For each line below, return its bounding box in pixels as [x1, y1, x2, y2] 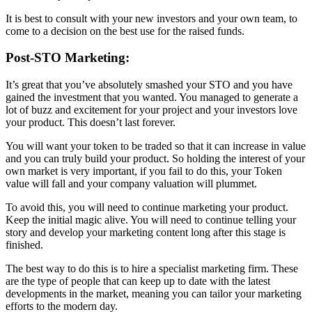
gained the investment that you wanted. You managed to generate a [6, 91, 298, 103]
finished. [6, 238, 43, 251]
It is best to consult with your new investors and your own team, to [6, 12, 297, 24]
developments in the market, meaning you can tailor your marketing [6, 287, 302, 299]
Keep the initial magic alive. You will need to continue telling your [6, 213, 296, 226]
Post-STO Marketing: [6, 50, 130, 65]
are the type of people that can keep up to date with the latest [6, 274, 270, 287]
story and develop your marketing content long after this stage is [6, 226, 286, 238]
